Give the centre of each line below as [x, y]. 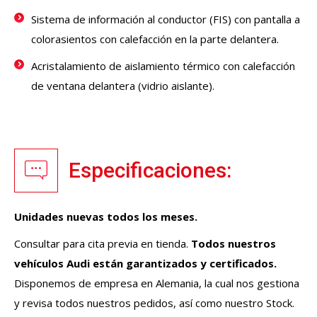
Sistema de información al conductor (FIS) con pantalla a [166, 19]
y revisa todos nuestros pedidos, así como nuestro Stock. [154, 303]
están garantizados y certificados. [183, 264]
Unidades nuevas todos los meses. [106, 217]
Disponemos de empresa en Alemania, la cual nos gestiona [157, 283]
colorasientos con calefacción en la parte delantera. [155, 39]
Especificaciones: [150, 171]
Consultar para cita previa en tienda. [103, 244]
